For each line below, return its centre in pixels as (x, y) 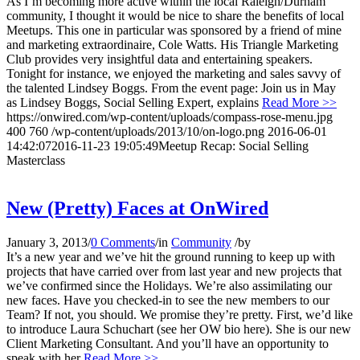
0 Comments (123, 243)
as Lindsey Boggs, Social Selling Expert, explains (134, 102)
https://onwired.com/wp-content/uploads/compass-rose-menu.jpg (170, 117)
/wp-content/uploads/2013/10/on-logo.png (158, 131)
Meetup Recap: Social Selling (233, 145)
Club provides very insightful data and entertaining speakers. (160, 59)
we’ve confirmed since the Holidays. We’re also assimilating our (169, 286)
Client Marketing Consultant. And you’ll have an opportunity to (168, 344)
